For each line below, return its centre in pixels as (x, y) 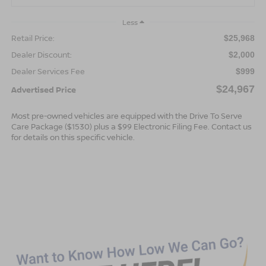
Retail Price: (33, 38)
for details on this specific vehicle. (73, 137)
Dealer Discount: (41, 54)
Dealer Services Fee (48, 71)
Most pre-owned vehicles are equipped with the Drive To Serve (126, 115)
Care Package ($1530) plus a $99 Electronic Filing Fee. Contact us (131, 126)
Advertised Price (43, 89)
